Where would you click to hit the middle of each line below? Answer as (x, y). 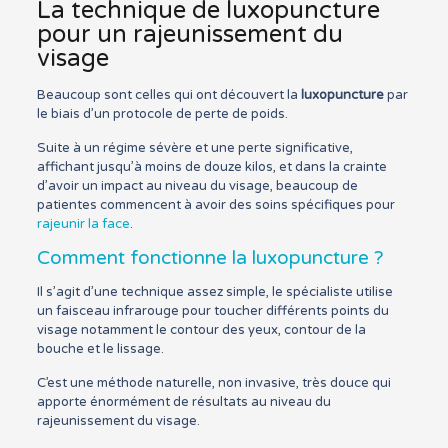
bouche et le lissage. (100, 349)
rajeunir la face (83, 224)
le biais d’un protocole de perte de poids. (162, 114)
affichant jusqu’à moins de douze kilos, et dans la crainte (211, 167)
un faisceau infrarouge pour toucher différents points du (212, 311)
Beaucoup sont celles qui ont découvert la (168, 95)
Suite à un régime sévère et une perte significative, (194, 148)
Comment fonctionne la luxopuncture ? (210, 258)
